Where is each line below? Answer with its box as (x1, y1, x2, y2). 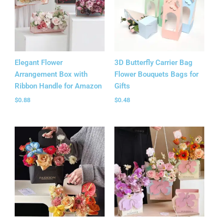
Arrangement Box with (15, 70, 88, 79)
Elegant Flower (15, 58, 63, 67)
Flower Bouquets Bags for (114, 70, 198, 79)
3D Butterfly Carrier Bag (114, 58, 193, 67)
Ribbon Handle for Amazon (15, 82, 102, 91)
